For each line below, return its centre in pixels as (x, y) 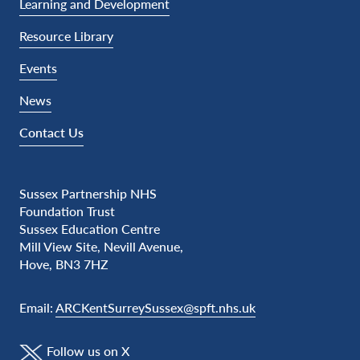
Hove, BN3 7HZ (64, 264)
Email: (37, 308)
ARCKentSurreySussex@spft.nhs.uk (155, 308)
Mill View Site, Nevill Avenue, (101, 247)
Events (38, 68)
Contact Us (51, 133)
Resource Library (66, 36)
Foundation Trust (67, 211)
